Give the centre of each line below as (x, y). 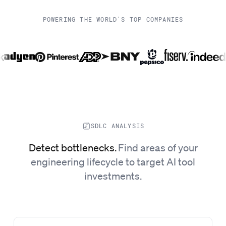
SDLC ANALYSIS (118, 126)
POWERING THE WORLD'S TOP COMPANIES (113, 19)
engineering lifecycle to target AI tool (113, 162)
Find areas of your (158, 148)
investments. (113, 176)
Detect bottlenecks (71, 148)
